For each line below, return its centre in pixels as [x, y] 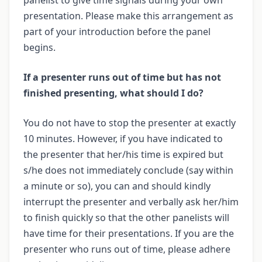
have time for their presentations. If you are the [129, 233]
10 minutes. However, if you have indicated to [123, 138]
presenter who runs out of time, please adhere [127, 249]
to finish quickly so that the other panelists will [126, 217]
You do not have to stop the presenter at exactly [130, 123]
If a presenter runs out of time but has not [122, 77]
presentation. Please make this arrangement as [128, 15]
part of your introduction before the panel [117, 31]
